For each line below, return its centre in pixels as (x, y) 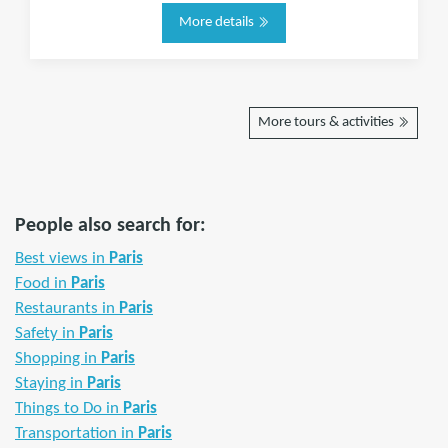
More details (217, 22)
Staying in (51, 383)
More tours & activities (327, 122)
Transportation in (76, 433)
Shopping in (58, 358)
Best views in (62, 258)
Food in (43, 283)
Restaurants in (67, 308)
